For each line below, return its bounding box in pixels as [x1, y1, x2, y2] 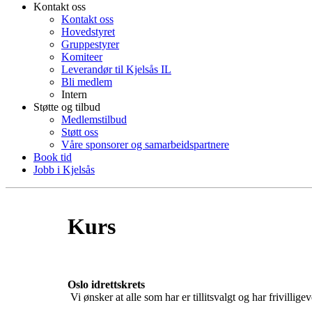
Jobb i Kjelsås [33, 164, 95, 175]
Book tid [33, 151, 72, 163]
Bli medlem [61, 76, 112, 88]
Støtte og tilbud [33, 101, 100, 113]
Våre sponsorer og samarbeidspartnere [61, 139, 229, 150]
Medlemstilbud [61, 114, 127, 125]
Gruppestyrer [61, 38, 119, 50]
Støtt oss [61, 126, 98, 138]
